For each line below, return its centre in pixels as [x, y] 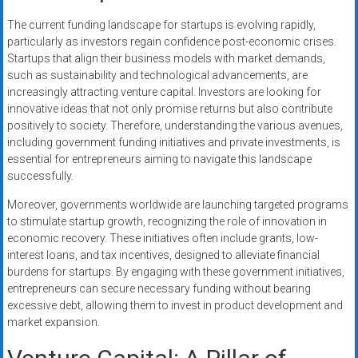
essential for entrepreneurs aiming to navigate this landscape [159, 159]
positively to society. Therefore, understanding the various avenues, [175, 126]
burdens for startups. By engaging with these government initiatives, [175, 272]
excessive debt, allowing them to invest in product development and [175, 306]
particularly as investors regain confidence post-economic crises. [171, 42]
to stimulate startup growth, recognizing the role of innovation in [167, 222]
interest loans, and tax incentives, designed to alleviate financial [163, 255]
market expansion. [53, 322]
